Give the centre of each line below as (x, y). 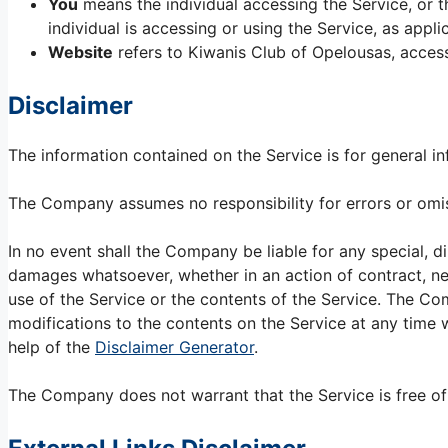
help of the (51, 347)
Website (80, 51)
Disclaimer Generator (174, 347)
